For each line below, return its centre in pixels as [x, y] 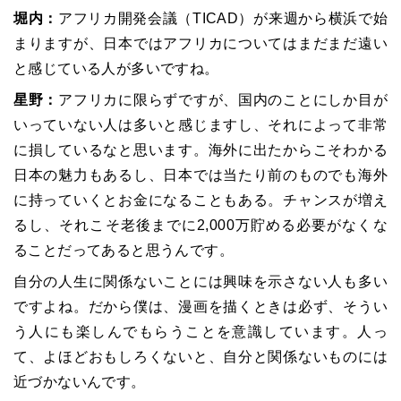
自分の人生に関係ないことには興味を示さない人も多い [200, 282]
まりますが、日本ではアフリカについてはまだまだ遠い [200, 44]
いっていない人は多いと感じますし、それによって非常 [200, 125]
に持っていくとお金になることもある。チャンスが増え [200, 200]
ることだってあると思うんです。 [124, 251]
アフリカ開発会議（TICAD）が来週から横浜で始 [223, 19]
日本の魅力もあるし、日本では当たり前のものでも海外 [200, 175]
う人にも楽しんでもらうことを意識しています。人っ [200, 332]
